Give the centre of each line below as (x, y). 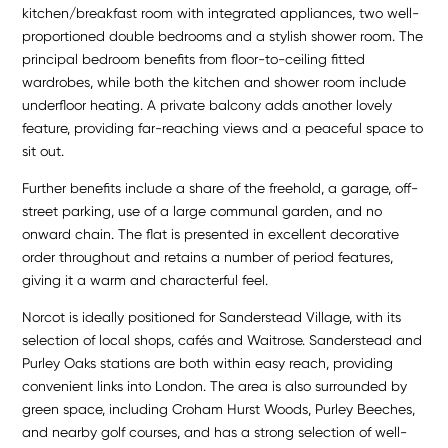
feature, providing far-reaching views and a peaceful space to (223, 127)
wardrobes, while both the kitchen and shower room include (214, 81)
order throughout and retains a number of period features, (208, 256)
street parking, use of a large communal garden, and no (202, 210)
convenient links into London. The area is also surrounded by (215, 385)
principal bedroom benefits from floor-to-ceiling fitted (194, 58)
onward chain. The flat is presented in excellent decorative (211, 233)
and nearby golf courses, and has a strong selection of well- (215, 431)
